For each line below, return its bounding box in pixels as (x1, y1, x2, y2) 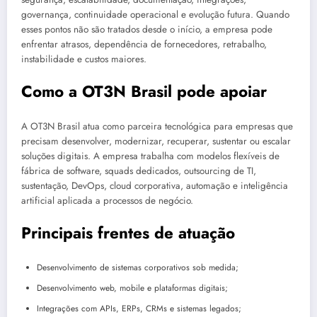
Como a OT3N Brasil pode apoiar (21, 79, 267, 103)
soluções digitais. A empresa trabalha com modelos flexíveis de (21, 149, 279, 163)
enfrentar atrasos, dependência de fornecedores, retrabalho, (21, 37, 267, 51)
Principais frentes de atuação (21, 221, 235, 245)
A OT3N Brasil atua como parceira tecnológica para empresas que (21, 120, 293, 134)
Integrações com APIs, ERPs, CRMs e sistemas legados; (37, 301, 241, 315)
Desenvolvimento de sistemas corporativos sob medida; (37, 260, 238, 274)
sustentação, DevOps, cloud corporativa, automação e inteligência (21, 179, 288, 193)
